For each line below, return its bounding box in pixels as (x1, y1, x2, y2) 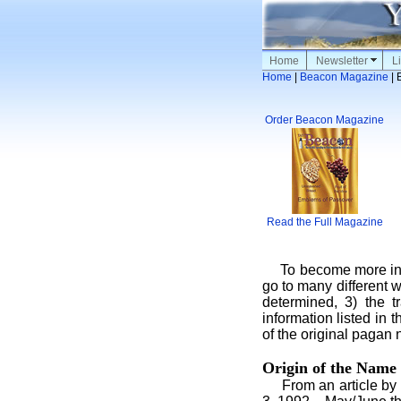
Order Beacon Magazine (265, 114, 384, 126)
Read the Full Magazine (266, 216, 383, 228)
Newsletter (315, 55, 368, 67)
